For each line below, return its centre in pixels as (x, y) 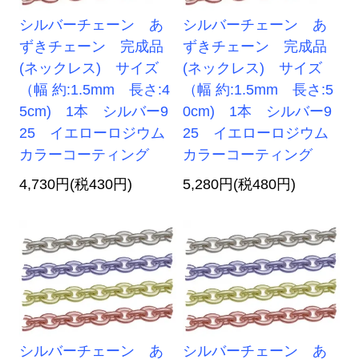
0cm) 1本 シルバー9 (258, 112)
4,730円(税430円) (76, 185)
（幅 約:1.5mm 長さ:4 (95, 90)
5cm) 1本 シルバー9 (94, 112)
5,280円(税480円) (240, 185)
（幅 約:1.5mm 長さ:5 (258, 90)
